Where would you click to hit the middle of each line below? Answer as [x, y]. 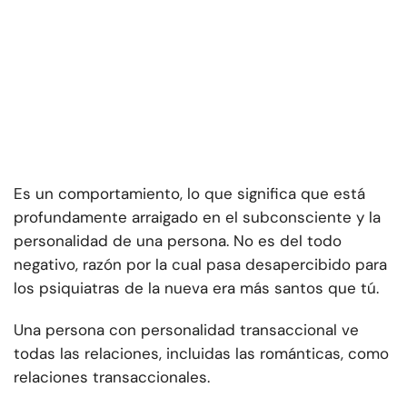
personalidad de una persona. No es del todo [178, 241]
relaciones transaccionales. [112, 377]
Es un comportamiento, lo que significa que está [189, 194]
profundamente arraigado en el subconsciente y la [197, 218]
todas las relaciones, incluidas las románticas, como [201, 354]
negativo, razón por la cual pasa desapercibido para [200, 265]
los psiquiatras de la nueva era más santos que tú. [196, 288]
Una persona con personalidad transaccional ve [186, 330]
